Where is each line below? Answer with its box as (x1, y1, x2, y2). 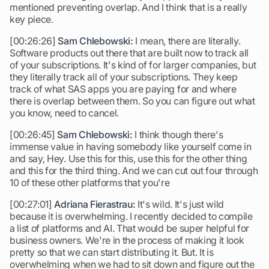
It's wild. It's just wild (135, 198, 225, 210)
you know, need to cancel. (10, 107, 119, 119)
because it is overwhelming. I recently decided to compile (10, 210, 253, 222)
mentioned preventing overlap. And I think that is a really (10, 1, 247, 13)
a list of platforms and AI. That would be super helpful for (10, 222, 250, 234)
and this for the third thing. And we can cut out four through (10, 165, 258, 177)
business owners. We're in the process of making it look (10, 234, 244, 246)
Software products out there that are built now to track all (10, 47, 249, 59)
